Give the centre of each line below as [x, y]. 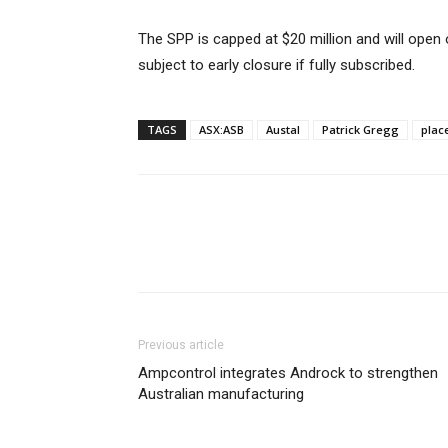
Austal [283, 130]
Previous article [181, 345]
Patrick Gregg [360, 130]
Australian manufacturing [221, 394]
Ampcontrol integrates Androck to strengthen [288, 373]
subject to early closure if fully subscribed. [276, 65]
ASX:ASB [221, 130]
